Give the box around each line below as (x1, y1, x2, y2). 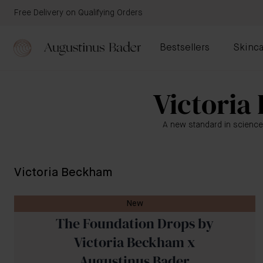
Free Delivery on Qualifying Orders (14, 9, 143, 17)
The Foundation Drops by (55, 214, 214, 233)
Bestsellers (160, 43, 210, 53)
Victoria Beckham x (73, 232, 195, 252)
